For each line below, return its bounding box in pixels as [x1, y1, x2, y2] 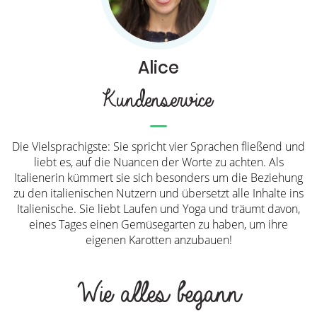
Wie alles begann [72, 276, 235, 313]
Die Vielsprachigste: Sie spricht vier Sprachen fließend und [12, 139, 305, 155]
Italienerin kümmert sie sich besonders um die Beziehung [14, 170, 303, 186]
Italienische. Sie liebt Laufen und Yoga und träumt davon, [17, 201, 300, 217]
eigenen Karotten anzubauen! [85, 232, 232, 248]
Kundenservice [100, 85, 207, 115]
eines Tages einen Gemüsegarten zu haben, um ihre [29, 217, 288, 233]
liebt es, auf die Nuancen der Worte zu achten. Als [33, 154, 284, 171]
